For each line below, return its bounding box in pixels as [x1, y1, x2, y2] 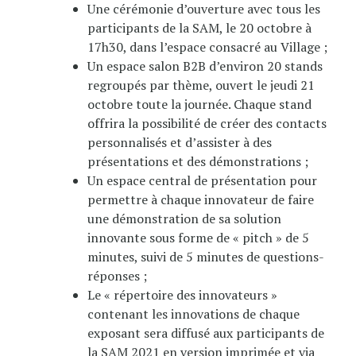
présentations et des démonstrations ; [87, 152, 308, 170]
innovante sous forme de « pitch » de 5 [87, 228, 309, 246]
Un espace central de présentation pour [87, 171, 317, 189]
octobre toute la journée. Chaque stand [87, 95, 311, 113]
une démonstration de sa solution [87, 209, 281, 227]
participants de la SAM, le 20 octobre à [87, 18, 311, 37]
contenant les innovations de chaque [87, 304, 300, 323]
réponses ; [87, 266, 147, 284]
